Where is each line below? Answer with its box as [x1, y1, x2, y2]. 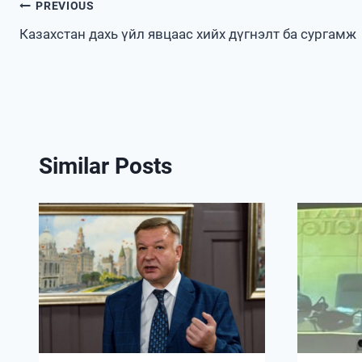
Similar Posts [39, 152, 172, 179]
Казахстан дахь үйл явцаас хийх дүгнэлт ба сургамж [19, 25, 356, 42]
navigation [19, 31, 124, 58]
